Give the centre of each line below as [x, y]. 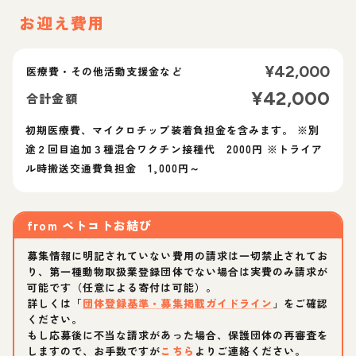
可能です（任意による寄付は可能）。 [122, 287]
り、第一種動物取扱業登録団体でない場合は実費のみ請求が [178, 271]
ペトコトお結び [107, 225]
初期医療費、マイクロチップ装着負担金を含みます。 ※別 [173, 130]
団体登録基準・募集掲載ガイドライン [178, 303]
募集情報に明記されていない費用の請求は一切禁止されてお [178, 255]
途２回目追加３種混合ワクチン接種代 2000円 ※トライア [174, 149]
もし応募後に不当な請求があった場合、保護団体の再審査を [178, 335]
